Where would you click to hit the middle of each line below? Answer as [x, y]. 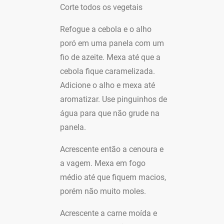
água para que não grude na [110, 113]
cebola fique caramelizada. [107, 71]
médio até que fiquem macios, [113, 177]
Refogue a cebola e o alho [106, 29]
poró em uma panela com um [112, 43]
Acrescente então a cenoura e [112, 149]
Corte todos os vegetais [101, 7]
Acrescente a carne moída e [108, 213]
